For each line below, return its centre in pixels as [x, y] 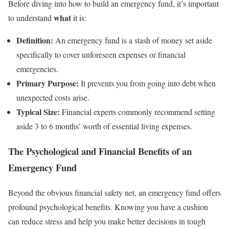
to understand [31, 18]
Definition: [35, 40]
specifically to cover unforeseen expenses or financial [101, 55]
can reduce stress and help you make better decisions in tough [107, 221]
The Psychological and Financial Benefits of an [100, 151]
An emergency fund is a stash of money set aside [133, 40]
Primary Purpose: [48, 83]
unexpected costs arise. [53, 98]
